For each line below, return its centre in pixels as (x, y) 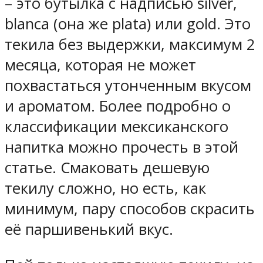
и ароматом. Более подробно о (118, 106)
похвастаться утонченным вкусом (128, 86)
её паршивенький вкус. (89, 230)
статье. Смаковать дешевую (107, 168)
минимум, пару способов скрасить (130, 209)
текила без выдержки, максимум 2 (130, 45)
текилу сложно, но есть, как (105, 188)
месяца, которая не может (100, 65)
